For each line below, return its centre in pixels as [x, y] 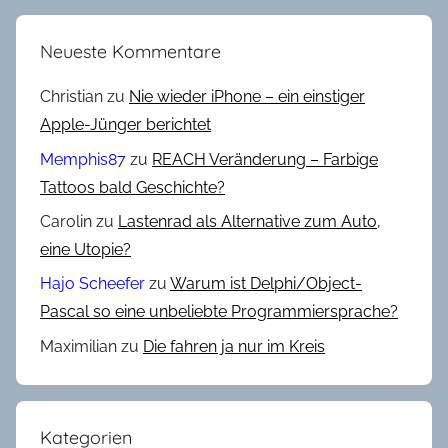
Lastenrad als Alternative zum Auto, [249, 221]
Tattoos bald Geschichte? [132, 187]
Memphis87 [83, 159]
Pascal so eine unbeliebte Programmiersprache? [219, 312]
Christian [71, 97]
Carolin [66, 221]
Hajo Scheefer [92, 284]
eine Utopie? [85, 249]
